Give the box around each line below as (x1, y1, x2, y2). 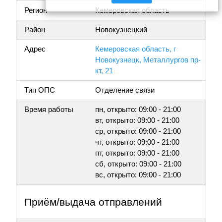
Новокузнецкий (95, 25, 147, 34)
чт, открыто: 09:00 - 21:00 (95, 138, 179, 147)
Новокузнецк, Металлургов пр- (95, 55, 201, 64)
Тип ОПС (24, 86, 55, 95)
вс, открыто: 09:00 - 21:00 (95, 170, 181, 179)
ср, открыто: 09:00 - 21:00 (95, 127, 181, 136)
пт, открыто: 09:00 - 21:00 (95, 149, 179, 158)
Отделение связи (95, 86, 155, 95)
